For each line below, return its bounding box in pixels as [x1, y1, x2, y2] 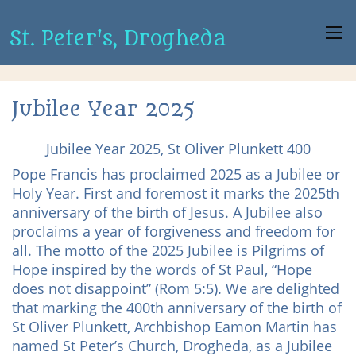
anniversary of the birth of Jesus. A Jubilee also [12, 203, 323, 222]
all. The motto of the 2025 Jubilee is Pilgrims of [12, 241, 324, 260]
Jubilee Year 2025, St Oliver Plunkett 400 [45, 139, 311, 158]
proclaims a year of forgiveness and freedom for [12, 222, 335, 241]
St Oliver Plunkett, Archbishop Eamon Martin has [12, 317, 337, 336]
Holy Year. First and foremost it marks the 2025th [12, 184, 339, 203]
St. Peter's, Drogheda [8, 27, 226, 51]
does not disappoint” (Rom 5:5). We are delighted [12, 279, 339, 298]
